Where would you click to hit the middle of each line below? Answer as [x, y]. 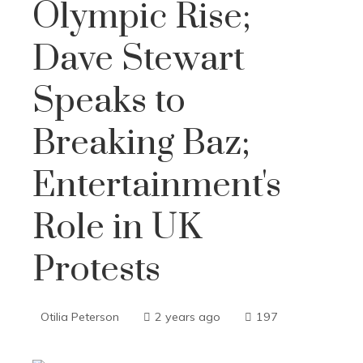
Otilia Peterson [80, 317]
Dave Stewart [139, 59]
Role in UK [117, 228]
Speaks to [109, 101]
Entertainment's [157, 186]
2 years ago [188, 317]
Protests [96, 270]
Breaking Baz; [141, 143]
